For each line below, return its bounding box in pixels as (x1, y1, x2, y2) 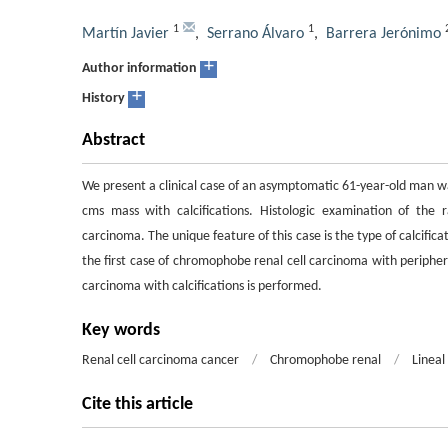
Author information (82, 61, 197, 76)
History (82, 91, 125, 106)
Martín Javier (82, 26, 169, 42)
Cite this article (82, 395, 193, 414)
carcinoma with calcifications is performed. (82, 279, 322, 294)
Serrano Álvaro (207, 26, 304, 42)
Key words (82, 321, 160, 340)
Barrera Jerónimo (326, 26, 441, 42)
